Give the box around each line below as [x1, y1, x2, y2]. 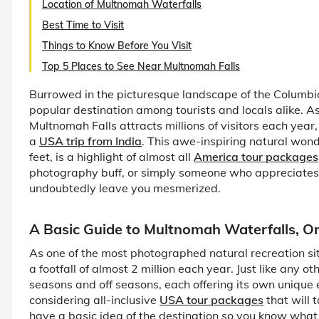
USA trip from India [39, 133, 142, 148]
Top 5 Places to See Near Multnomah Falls [42, 59, 240, 73]
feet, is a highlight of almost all [29, 149, 194, 164]
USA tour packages [159, 292, 263, 307]
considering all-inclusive [29, 292, 159, 307]
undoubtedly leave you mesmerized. [29, 180, 221, 195]
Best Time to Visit [42, 18, 124, 31]
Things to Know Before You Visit [42, 38, 192, 52]
